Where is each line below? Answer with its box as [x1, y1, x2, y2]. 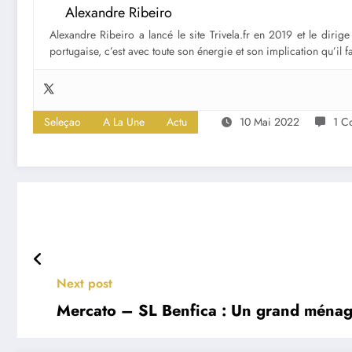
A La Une [103, 114, 145, 130]
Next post [57, 274, 112, 293]
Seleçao [44, 114, 81, 130]
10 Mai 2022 [240, 114, 299, 130]
